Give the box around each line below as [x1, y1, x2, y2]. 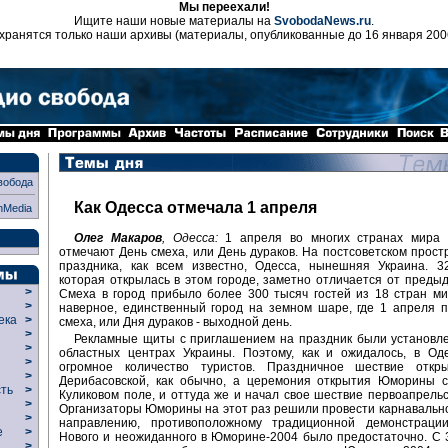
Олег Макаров [74, 230, 162, 245]
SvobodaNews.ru [274, 14, 371, 28]
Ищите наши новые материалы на [74, 14, 274, 28]
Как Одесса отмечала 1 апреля [74, 199, 317, 217]
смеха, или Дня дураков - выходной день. [59, 314, 292, 329]
